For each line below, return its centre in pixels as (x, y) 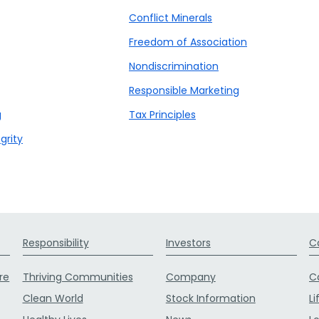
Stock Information (210, 298)
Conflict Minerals (171, 18)
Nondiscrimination (174, 66)
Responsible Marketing (184, 90)
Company (190, 277)
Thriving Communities (78, 277)
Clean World (53, 298)
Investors (188, 243)
